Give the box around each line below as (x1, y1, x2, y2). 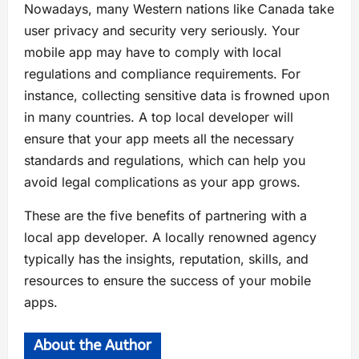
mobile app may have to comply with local (24, 43, 281, 60)
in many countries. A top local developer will (24, 108, 293, 125)
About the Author (34, 336, 151, 354)
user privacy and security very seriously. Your (24, 22, 300, 38)
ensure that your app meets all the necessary (24, 130, 294, 147)
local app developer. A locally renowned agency (24, 228, 317, 245)
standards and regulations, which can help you (24, 151, 305, 168)
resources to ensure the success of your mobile (24, 272, 311, 288)
